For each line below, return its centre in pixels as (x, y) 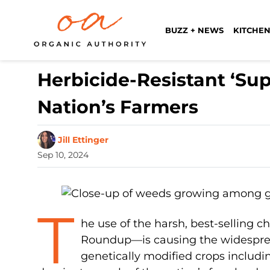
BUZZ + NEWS (194, 30)
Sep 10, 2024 (63, 155)
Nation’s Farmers (118, 107)
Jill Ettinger (83, 140)
